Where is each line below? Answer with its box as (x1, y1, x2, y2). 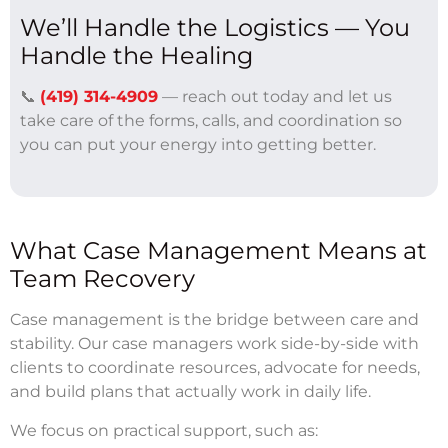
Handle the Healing (20, 40, 253, 70)
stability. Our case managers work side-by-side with (10, 333, 419, 353)
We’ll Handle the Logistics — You (20, 12, 410, 42)
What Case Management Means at (10, 235, 427, 265)
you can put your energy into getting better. (20, 134, 376, 154)
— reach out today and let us (158, 86, 392, 106)
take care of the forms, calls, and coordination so (20, 110, 402, 130)
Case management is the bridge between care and (10, 309, 419, 329)
